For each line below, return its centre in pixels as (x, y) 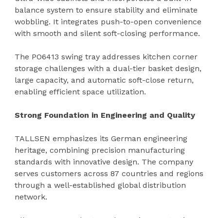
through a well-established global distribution (100, 185)
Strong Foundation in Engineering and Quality (105, 115)
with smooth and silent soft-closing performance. (107, 33)
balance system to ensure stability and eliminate (106, 10)
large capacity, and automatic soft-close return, (104, 80)
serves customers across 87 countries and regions (109, 173)
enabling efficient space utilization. (80, 91)
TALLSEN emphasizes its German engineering (101, 138)
